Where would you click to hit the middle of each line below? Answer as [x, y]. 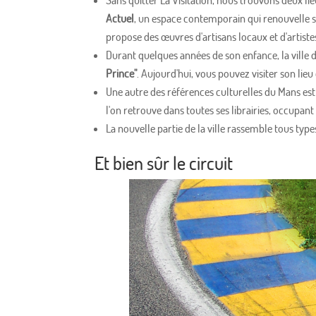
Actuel [120, 19]
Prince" [122, 74]
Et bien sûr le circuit [164, 163]
